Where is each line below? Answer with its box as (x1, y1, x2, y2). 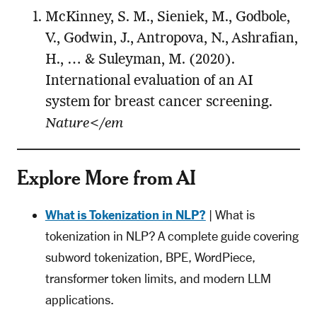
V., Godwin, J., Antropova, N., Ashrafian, (45, 31, 298, 46)
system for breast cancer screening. (45, 95, 272, 110)
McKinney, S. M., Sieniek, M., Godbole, (45, 10, 290, 25)
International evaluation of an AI (45, 74, 253, 88)
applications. (45, 292, 114, 308)
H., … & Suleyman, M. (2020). (45, 52, 235, 67)
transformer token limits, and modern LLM (45, 270, 271, 287)
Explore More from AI (16, 164, 196, 190)
